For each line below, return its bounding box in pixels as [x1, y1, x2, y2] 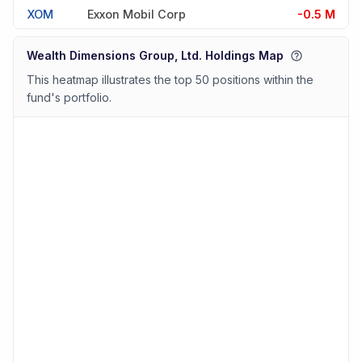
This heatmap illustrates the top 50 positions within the [27, 73, 314, 87]
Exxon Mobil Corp [87, 6, 186, 21]
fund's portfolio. [27, 90, 112, 105]
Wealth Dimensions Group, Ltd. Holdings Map [27, 48, 284, 63]
